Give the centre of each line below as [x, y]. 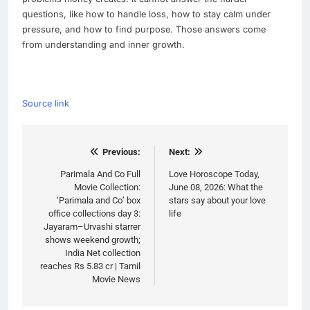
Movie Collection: [107, 188]
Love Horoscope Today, [214, 174]
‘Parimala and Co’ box [99, 201]
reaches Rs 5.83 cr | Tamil [90, 266]
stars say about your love [217, 201]
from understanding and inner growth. [103, 45]
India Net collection [103, 253]
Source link [46, 104]
